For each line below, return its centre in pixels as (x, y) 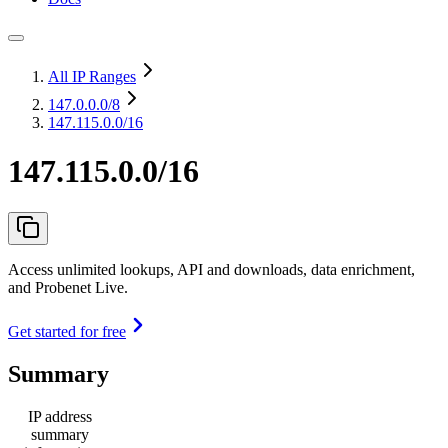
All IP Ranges (92, 76)
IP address (60, 416)
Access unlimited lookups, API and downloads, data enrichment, (211, 269)
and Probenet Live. (68, 287)
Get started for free (67, 331)
